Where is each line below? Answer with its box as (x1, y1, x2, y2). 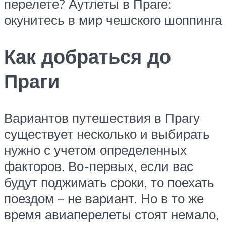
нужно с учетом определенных (4, 141, 187, 158)
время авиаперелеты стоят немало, (4, 206, 219, 222)
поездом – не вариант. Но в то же (4, 190, 204, 206)
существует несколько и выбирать (4, 125, 210, 142)
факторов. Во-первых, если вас (4, 157, 193, 174)
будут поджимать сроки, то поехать (4, 174, 214, 190)
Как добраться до (4, 44, 171, 69)
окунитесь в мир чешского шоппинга (4, 12, 222, 28)
